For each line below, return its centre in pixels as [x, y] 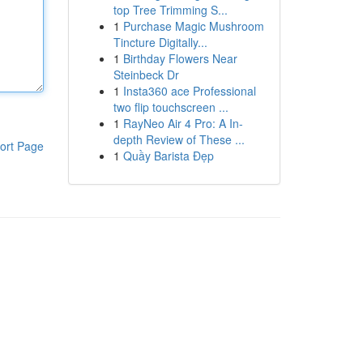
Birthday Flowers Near [180, 58]
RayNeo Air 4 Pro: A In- [183, 123]
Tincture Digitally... [160, 42]
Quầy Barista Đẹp [168, 156]
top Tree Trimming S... [170, 10]
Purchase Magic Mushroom [193, 26]
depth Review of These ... [179, 139]
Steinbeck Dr [146, 75]
